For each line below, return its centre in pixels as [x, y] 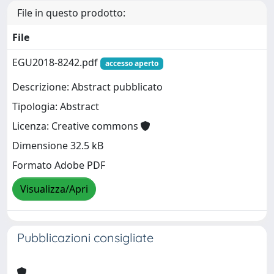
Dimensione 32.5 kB [58, 146]
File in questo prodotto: [71, 13]
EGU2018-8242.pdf [56, 62]
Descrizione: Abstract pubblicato [87, 87]
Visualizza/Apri [54, 189]
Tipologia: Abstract [56, 107]
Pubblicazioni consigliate [85, 237]
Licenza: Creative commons [76, 126]
